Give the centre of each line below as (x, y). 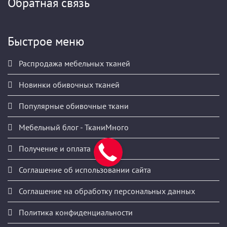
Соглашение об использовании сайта (84, 169)
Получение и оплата (54, 148)
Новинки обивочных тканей (68, 84)
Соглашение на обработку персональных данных (106, 191)
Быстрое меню (46, 41)
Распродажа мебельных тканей (73, 63)
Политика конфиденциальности (75, 212)
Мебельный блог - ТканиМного (73, 127)
